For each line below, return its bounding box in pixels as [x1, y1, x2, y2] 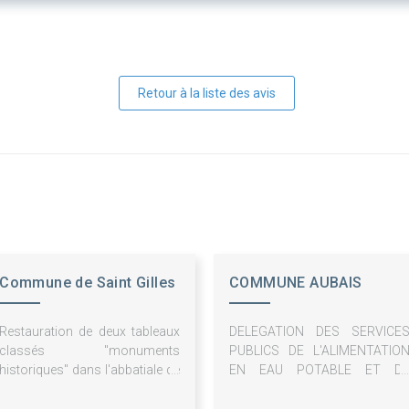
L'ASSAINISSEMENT [229, 381, 344, 396]
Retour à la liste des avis [137, 85, 276, 100]
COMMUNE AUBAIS [229, 273, 362, 291]
